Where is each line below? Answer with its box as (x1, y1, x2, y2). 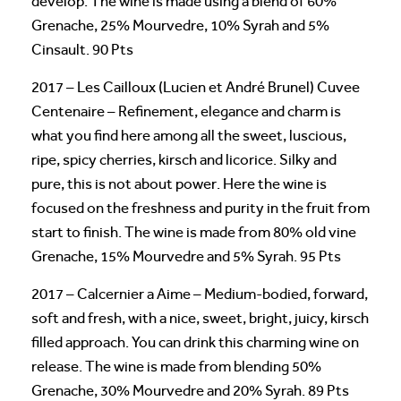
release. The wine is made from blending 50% (31, 357, 321, 375)
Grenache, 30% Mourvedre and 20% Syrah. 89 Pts (31, 381, 349, 399)
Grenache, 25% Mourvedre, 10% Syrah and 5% (31, 16, 329, 34)
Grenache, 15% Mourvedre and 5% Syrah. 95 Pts (31, 247, 341, 265)
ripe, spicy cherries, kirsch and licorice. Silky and (31, 150, 337, 168)
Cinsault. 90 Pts (31, 40, 133, 58)
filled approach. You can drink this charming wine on (31, 333, 359, 351)
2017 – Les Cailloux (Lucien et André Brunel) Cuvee (31, 78, 360, 96)
